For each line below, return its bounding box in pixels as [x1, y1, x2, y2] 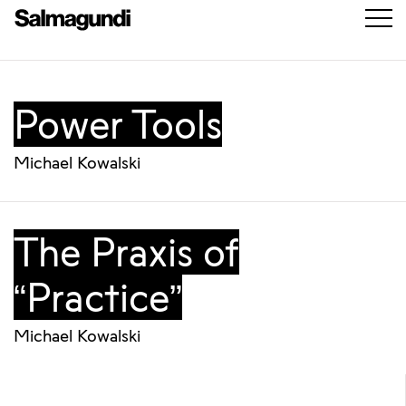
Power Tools [14, 101, 222, 147]
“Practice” [14, 275, 182, 320]
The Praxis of [14, 229, 239, 275]
